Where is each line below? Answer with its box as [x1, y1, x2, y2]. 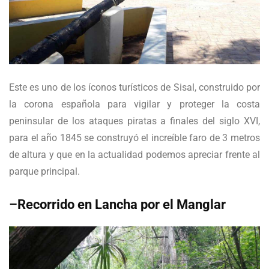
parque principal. [9, 166, 80, 178]
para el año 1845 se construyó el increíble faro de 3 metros [9, 132, 260, 144]
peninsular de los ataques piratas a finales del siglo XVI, [9, 115, 260, 127]
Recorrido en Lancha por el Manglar [17, 197, 226, 213]
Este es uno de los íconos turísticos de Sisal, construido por [9, 82, 260, 94]
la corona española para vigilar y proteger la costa [9, 98, 260, 110]
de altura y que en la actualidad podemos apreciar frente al [9, 149, 260, 161]
